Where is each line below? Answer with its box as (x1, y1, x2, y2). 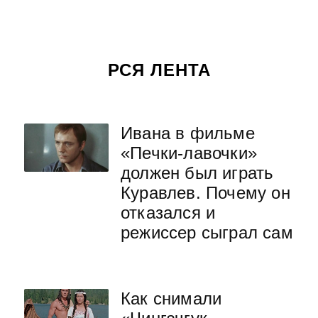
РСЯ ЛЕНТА (107, 60, 211, 79)
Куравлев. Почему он (121, 183, 290, 202)
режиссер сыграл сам (121, 223, 293, 242)
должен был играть (121, 163, 274, 182)
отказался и (121, 203, 216, 222)
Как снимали (121, 289, 222, 308)
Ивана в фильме (121, 124, 255, 143)
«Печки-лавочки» (121, 143, 257, 163)
